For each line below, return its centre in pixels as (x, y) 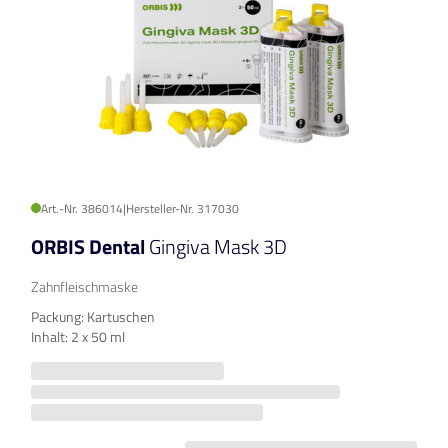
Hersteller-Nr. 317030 (182, 209)
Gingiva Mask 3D (218, 247)
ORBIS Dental (90, 247)
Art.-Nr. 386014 (82, 209)
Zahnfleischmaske (84, 287)
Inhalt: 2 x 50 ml (78, 337)
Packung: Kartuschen (93, 317)
